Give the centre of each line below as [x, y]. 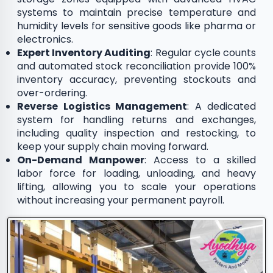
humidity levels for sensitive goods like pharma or [136, 26]
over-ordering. [52, 93]
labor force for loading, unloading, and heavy [136, 173]
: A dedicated [222, 106]
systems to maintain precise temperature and [136, 12]
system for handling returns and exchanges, [136, 120]
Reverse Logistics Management [102, 106]
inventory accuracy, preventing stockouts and [136, 80]
